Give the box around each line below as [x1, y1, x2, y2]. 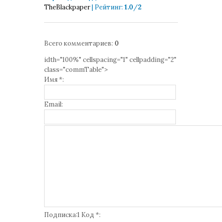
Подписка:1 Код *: [44, 211, 101, 219]
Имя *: [44, 75, 64, 84]
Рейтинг [95, 3, 121, 11]
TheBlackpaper [44, 3, 90, 11]
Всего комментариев [44, 39, 111, 48]
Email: [44, 100, 63, 109]
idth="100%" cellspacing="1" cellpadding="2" [44, 55, 176, 64]
